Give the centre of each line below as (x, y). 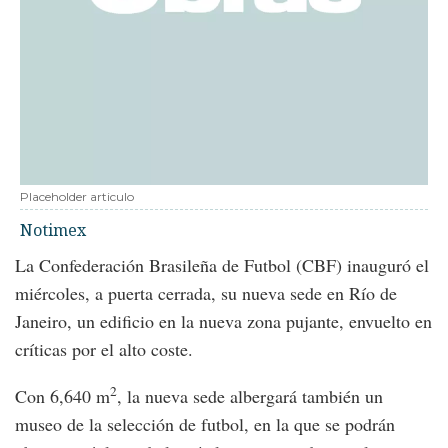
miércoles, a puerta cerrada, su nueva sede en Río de (206, 293)
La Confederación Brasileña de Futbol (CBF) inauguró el (222, 265)
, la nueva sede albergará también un (250, 396)
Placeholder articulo (77, 196)
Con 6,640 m (62, 396)
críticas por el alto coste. (104, 349)
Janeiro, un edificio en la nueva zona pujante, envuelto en (223, 321)
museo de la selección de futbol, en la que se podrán (205, 424)
